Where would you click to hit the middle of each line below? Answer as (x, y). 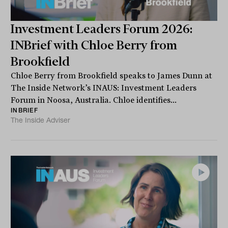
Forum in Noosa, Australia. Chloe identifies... (94, 100)
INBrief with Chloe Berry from (94, 45)
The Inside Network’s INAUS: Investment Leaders (104, 88)
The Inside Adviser (41, 120)
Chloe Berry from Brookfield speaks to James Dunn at (112, 76)
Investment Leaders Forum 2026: (102, 29)
